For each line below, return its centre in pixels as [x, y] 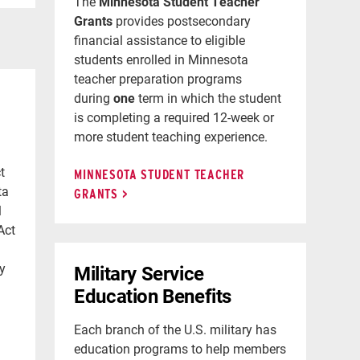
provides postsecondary [182, 20]
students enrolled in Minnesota [162, 59]
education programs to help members [180, 348]
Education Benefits [153, 295]
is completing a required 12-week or [174, 117]
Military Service [139, 273]
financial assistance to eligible [160, 39]
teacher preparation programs [158, 78]
